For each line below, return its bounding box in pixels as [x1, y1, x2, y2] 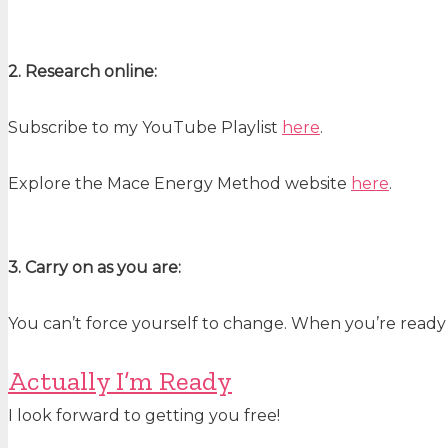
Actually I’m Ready [8, 364, 232, 398]
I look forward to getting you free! [8, 406, 280, 426]
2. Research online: [8, 62, 157, 82]
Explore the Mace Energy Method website [8, 174, 351, 194]
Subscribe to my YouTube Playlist [8, 118, 282, 138]
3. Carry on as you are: [8, 258, 181, 278]
